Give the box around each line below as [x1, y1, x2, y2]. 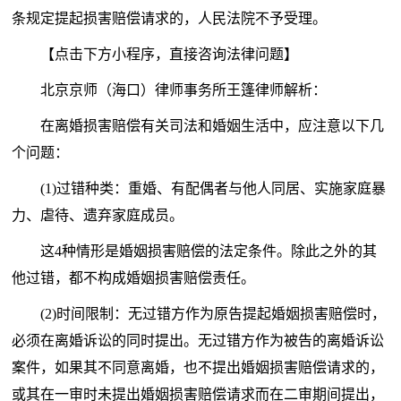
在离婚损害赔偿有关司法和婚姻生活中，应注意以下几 [40, 118, 385, 134]
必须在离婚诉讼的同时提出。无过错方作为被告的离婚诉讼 [12, 333, 385, 349]
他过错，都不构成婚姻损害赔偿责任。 [12, 270, 256, 286]
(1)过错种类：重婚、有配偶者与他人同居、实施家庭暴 [40, 181, 387, 197]
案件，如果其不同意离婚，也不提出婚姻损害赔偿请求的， [12, 360, 385, 376]
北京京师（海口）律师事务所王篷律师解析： [40, 82, 328, 98]
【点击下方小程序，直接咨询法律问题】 [40, 47, 299, 63]
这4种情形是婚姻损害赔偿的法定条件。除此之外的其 [40, 243, 378, 260]
